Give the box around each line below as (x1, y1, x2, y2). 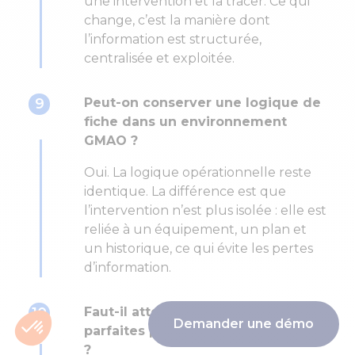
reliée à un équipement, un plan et (84, 222, 307, 238)
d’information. (84, 260, 171, 276)
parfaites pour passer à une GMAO (84, 323, 319, 339)
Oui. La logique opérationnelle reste (84, 165, 311, 181)
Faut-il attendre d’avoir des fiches (84, 304, 317, 320)
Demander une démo (174, 316, 314, 331)
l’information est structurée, (84, 32, 261, 48)
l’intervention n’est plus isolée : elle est (84, 203, 326, 219)
